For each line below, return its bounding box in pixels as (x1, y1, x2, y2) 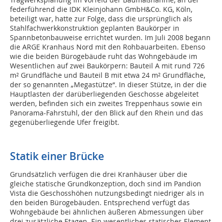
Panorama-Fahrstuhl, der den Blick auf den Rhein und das (10, 108, 203, 118)
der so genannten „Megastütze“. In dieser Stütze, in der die (10, 80, 207, 90)
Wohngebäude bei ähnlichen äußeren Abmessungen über (10, 207, 204, 217)
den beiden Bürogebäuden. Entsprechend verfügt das (10, 198, 190, 208)
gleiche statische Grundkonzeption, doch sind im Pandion (10, 179, 201, 189)
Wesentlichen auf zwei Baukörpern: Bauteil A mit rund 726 (10, 61, 205, 71)
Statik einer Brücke (10, 149, 104, 164)
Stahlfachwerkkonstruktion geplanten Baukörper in (10, 23, 179, 33)
